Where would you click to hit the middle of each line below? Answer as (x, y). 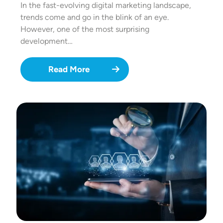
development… (47, 41)
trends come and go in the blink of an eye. (95, 17)
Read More (69, 69)
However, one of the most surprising (85, 29)
